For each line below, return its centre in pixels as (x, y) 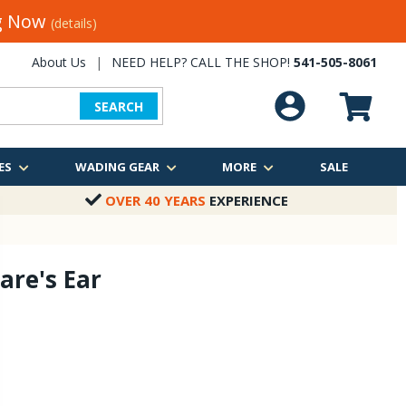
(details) (73, 23)
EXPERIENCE (247, 200)
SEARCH (119, 106)
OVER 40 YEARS (155, 200)
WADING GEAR (117, 167)
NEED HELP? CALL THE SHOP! (203, 62)
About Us (59, 62)
